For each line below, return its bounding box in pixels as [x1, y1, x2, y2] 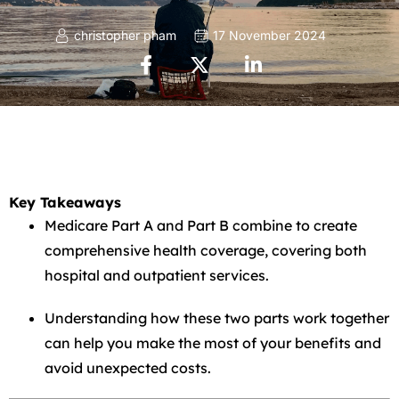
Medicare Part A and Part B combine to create [45, 216, 357, 234]
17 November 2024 [213, 28, 326, 43]
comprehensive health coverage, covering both [45, 241, 367, 259]
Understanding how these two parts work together [45, 309, 389, 327]
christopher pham [74, 28, 176, 43]
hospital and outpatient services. [45, 266, 269, 284]
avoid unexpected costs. [45, 359, 211, 377]
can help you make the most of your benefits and [45, 334, 381, 352]
